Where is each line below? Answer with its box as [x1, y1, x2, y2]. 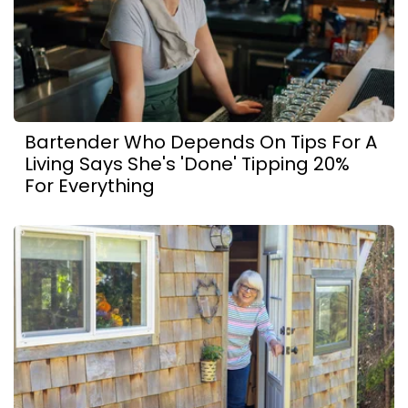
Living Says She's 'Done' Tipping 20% [25, 150, 350, 177]
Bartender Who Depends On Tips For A [25, 128, 377, 155]
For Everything [25, 172, 155, 199]
